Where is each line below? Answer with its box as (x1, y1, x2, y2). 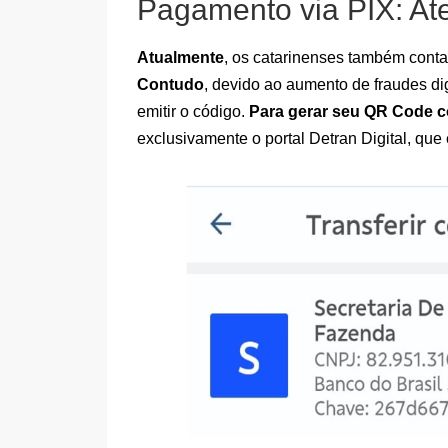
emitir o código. (137, 103, 249, 121)
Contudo (137, 76, 204, 94)
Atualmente (137, 49, 224, 67)
